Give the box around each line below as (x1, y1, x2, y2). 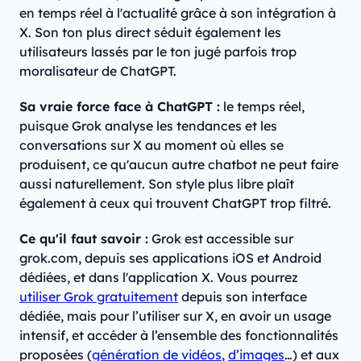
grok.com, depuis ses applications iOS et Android (19, 250, 322, 267)
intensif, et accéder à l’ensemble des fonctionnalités (19, 327, 338, 344)
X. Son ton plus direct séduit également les (19, 24, 281, 41)
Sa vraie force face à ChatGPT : (19, 98, 220, 115)
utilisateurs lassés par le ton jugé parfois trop (19, 44, 297, 60)
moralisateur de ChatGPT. (19, 63, 176, 80)
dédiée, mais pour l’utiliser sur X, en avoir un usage (19, 308, 331, 325)
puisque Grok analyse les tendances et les (19, 118, 277, 135)
